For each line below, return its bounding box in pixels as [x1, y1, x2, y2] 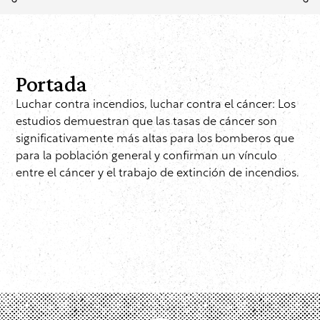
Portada [16, 71, 87, 97]
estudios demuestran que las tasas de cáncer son [16, 116, 277, 129]
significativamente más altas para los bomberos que [16, 134, 294, 146]
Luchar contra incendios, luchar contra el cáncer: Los [16, 99, 296, 111]
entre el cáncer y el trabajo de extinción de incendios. [16, 168, 299, 180]
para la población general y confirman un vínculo [16, 151, 277, 163]
